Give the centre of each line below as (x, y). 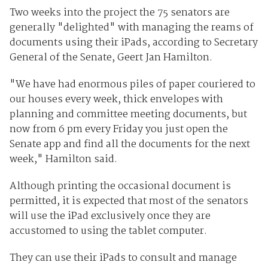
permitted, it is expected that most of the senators (129, 202)
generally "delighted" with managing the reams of (131, 28)
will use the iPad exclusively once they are (110, 217)
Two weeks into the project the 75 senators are (119, 13)
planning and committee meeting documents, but (128, 115)
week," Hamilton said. (63, 160)
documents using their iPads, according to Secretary (133, 43)
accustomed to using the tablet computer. (108, 232)
